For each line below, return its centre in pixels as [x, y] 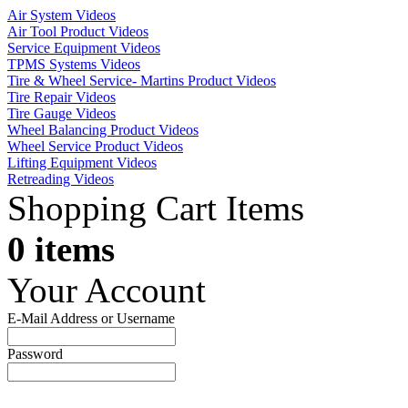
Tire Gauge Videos [61, 113]
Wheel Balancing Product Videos [103, 129]
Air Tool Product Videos [78, 31]
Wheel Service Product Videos [95, 146]
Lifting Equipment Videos [82, 162]
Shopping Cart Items [156, 208]
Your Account [107, 290]
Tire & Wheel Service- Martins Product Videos [142, 80]
